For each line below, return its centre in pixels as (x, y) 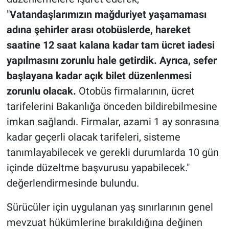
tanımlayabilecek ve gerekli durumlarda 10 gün (112, 152)
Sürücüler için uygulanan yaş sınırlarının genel (110, 207)
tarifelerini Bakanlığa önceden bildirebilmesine (112, 106)
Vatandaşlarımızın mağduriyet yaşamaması (108, 14)
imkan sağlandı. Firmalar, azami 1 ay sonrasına (113, 121)
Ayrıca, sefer (188, 60)
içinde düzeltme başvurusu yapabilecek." (98, 167)
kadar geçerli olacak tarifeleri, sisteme (93, 137)
